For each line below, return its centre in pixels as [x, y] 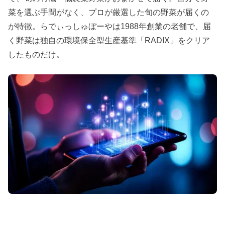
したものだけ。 [36, 54]
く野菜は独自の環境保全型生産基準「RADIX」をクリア [109, 40]
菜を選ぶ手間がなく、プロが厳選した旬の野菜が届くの [109, 12]
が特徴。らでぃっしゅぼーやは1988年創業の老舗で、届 [110, 26]
